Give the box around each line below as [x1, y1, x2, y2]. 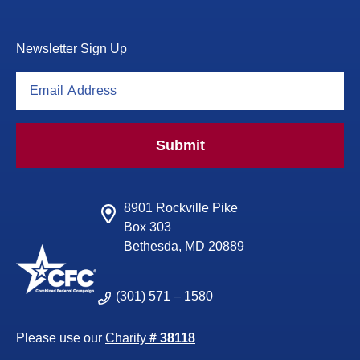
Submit [155, 137, 205, 153]
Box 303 [124, 219, 171, 234]
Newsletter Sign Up [16, 41, 127, 55]
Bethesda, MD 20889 [124, 239, 244, 253]
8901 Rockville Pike [124, 200, 238, 215]
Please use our [16, 330, 105, 345]
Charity [105, 330, 149, 345]
